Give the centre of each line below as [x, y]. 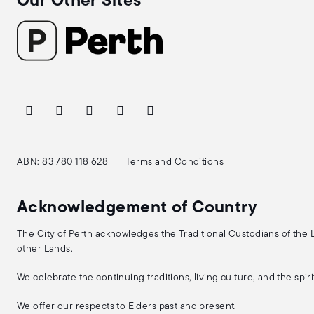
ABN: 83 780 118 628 [63, 162]
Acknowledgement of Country [137, 208]
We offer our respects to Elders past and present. [127, 307]
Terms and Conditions [175, 162]
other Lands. [45, 249]
